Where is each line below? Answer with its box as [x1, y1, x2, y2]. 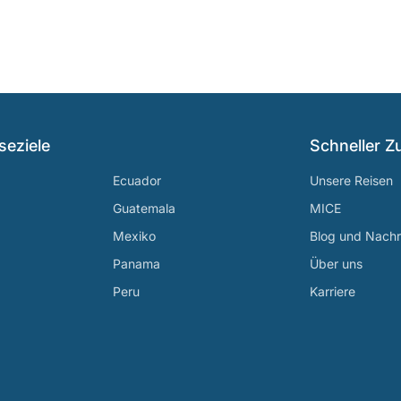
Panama [113, 256, 160, 271]
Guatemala [113, 200, 175, 216]
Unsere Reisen [310, 173, 393, 188]
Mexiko [113, 228, 156, 243]
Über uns [310, 256, 363, 271]
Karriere [310, 284, 355, 299]
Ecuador [113, 173, 161, 188]
